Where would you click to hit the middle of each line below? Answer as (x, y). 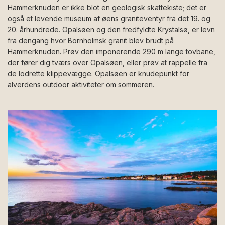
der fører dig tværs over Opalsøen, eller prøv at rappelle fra (107, 63)
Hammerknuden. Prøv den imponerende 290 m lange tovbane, (111, 52)
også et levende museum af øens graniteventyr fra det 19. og (109, 19)
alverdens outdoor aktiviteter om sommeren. (82, 85)
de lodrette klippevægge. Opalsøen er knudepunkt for (98, 74)
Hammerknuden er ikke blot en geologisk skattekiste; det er (107, 8)
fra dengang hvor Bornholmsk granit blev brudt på (91, 41)
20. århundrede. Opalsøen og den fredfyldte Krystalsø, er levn (111, 30)
